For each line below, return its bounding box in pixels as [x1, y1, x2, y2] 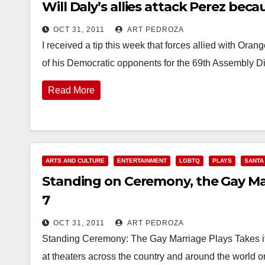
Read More [48, 85, 95, 95]
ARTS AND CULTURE [46, 157, 105, 164]
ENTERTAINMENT [117, 157, 167, 164]
